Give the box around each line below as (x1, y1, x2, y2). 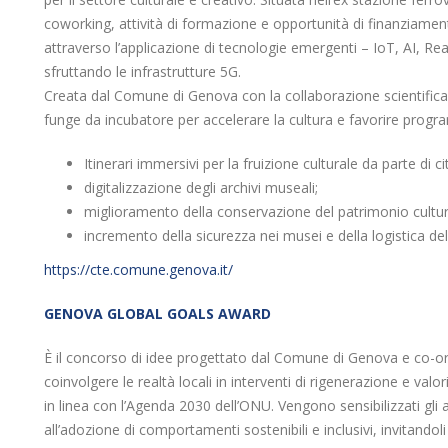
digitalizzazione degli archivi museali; (84, 178, 318, 197)
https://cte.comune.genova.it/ (44, 260, 233, 279)
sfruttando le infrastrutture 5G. (44, 62, 241, 81)
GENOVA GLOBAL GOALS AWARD (44, 304, 271, 323)
